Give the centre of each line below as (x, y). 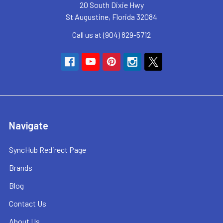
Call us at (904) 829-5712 (111, 35)
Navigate (29, 126)
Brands (21, 168)
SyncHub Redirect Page (48, 150)
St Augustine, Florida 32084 (111, 17)
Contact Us (28, 204)
